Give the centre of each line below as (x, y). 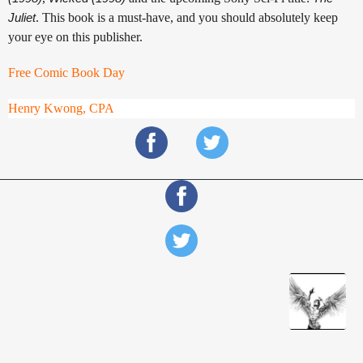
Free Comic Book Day (66, 72)
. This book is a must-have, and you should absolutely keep (187, 17)
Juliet (22, 17)
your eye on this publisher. (75, 36)
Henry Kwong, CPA (61, 108)
